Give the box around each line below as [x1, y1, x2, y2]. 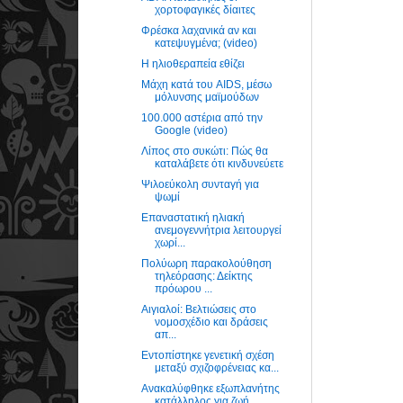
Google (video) [154, 123, 228, 137]
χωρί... [154, 236, 185, 249]
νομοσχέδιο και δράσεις [154, 315, 268, 328]
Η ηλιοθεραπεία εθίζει [140, 57, 245, 70]
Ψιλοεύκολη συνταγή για [140, 177, 259, 191]
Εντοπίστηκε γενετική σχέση [140, 348, 274, 362]
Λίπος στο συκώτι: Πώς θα [140, 144, 268, 157]
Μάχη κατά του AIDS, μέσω [140, 77, 272, 91]
